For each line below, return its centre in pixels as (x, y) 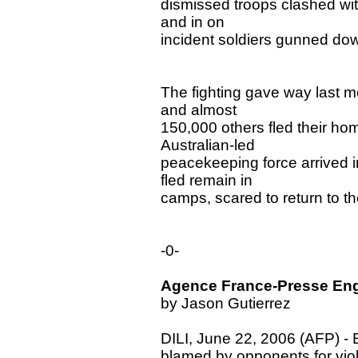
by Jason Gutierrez (226, 303)
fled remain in (207, 180)
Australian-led (208, 145)
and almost (199, 109)
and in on (193, 22)
